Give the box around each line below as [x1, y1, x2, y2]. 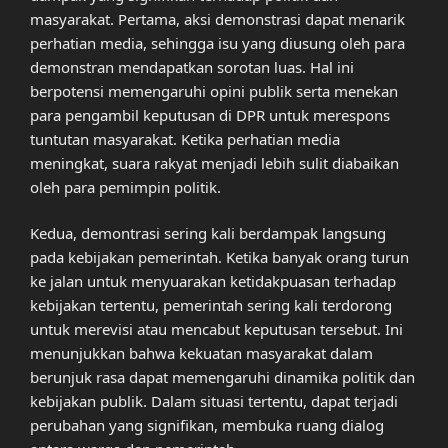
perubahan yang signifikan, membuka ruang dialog [30, 415, 384, 436]
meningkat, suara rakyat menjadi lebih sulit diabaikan [30, 152, 399, 173]
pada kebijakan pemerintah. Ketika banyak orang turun [30, 247, 409, 268]
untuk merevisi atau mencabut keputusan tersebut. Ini [30, 319, 403, 340]
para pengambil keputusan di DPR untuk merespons [30, 104, 390, 125]
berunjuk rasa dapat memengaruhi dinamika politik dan [30, 367, 415, 388]
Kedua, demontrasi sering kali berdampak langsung [30, 223, 386, 244]
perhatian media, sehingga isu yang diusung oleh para [30, 32, 405, 53]
